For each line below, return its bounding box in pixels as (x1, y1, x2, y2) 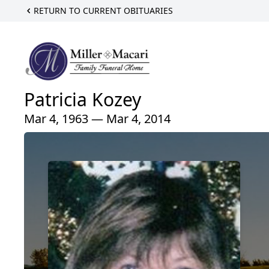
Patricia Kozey (24, 87, 141, 112)
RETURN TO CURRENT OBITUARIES (34, 5, 173, 16)
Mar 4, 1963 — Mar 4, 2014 (24, 110, 171, 127)
